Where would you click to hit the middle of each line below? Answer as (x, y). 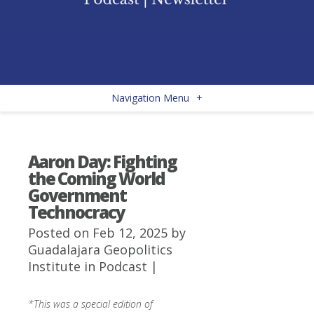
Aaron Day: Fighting (102, 162)
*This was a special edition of (90, 304)
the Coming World (96, 178)
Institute (54, 266)
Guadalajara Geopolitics (100, 250)
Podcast (123, 266)
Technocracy (76, 212)
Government (77, 195)
